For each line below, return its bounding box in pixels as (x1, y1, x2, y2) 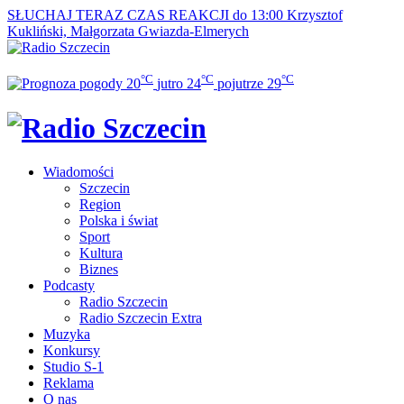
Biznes (79, 262, 118, 278)
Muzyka (43, 326, 90, 343)
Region (79, 197, 121, 213)
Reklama (43, 375, 94, 391)
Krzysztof (287, 7, 343, 23)
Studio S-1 (43, 359, 104, 375)
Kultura (79, 245, 123, 262)
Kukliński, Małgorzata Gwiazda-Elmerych (7, 23, 249, 39)
